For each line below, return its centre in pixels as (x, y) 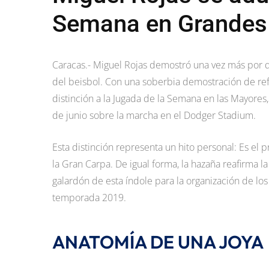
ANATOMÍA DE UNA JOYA (158, 242)
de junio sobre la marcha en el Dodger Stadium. (154, 116)
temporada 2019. (89, 198)
